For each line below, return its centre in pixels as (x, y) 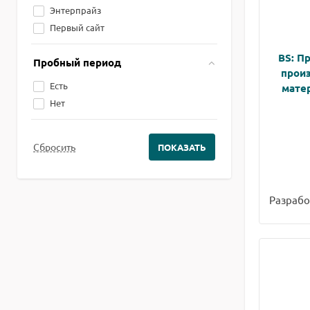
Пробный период (77, 62)
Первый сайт (77, 27)
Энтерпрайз (75, 10)
